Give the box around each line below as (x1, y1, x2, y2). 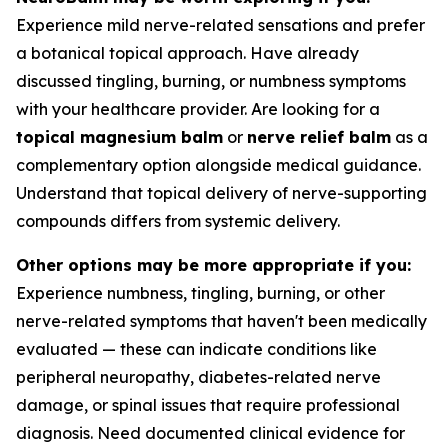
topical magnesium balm (16, 127, 223, 147)
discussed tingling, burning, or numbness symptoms (16, 71, 406, 91)
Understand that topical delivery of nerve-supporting (16, 183, 427, 203)
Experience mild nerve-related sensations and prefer (16, 15, 425, 35)
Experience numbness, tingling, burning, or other (16, 283, 385, 303)
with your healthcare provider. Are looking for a (16, 99, 380, 119)
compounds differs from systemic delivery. (16, 211, 340, 231)
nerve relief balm (247, 127, 391, 147)
